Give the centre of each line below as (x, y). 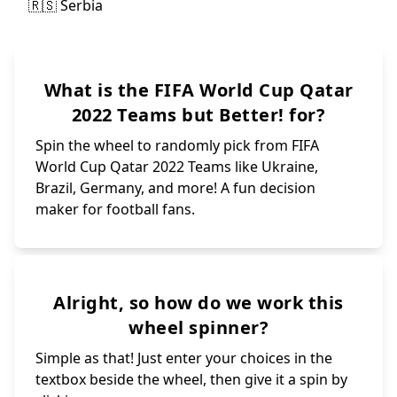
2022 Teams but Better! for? (198, 114)
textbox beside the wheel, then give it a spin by (191, 379)
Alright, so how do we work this (198, 302)
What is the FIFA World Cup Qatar (198, 90)
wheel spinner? (198, 327)
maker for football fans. (115, 209)
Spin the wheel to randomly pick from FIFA (177, 145)
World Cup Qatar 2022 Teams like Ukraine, (177, 166)
